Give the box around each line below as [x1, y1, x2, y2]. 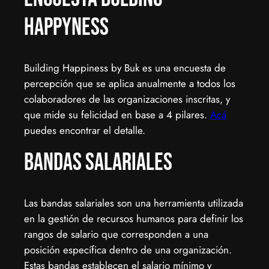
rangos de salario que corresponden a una [24, 227, 208, 242]
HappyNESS [24, 13, 109, 43]
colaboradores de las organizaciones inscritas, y [24, 92, 230, 107]
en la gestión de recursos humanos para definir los [24, 211, 243, 226]
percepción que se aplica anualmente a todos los [24, 76, 235, 91]
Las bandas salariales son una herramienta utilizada [24, 196, 243, 211]
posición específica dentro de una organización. [24, 243, 232, 258]
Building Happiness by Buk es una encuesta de [24, 61, 226, 76]
